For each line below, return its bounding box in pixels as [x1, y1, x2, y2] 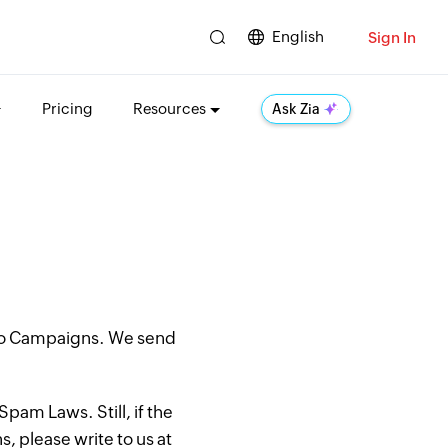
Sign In [368, 28, 416, 46]
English [272, 28, 324, 45]
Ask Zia [271, 101, 320, 117]
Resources [132, 100, 206, 117]
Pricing [41, 100, 93, 117]
